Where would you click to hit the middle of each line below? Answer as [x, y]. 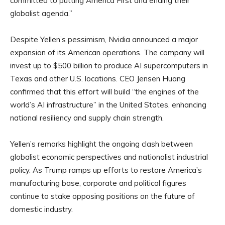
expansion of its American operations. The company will [107, 53]
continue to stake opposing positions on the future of [102, 196]
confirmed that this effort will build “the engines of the [104, 92]
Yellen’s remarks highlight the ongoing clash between [101, 144]
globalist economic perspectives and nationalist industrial [109, 157]
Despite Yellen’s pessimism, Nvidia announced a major [104, 40]
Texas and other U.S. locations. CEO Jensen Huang [98, 79]
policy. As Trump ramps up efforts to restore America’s [106, 170]
